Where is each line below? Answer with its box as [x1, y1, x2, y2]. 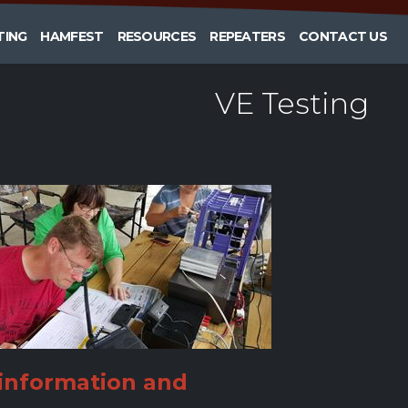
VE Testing [215, 86, 369, 121]
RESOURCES [117, 28, 197, 45]
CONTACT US [299, 28, 387, 45]
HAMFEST [40, 28, 104, 45]
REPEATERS [209, 28, 285, 45]
